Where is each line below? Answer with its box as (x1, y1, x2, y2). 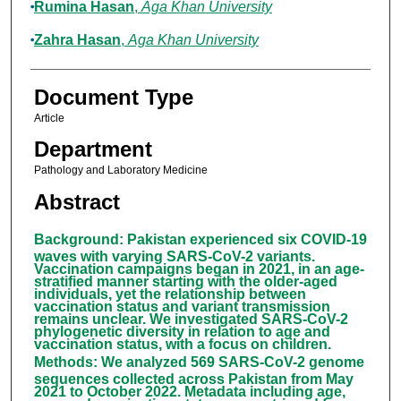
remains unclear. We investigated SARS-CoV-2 (33, 311, 348, 328)
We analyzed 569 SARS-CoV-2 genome (100, 354, 364, 371)
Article (33, 112, 64, 125)
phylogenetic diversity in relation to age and (33, 324, 330, 340)
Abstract (33, 189, 120, 214)
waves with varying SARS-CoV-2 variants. (33, 249, 315, 265)
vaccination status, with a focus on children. (33, 337, 331, 353)
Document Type (33, 85, 193, 110)
